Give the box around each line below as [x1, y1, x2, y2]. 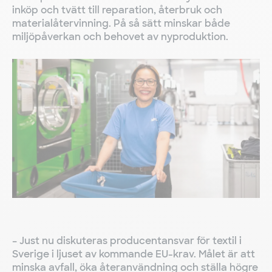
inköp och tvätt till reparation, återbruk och [12, 4, 222, 16]
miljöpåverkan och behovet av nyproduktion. [12, 30, 228, 43]
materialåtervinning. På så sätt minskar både [12, 17, 230, 30]
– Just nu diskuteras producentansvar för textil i [12, 234, 242, 248]
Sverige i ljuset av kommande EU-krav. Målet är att [12, 248, 255, 261]
